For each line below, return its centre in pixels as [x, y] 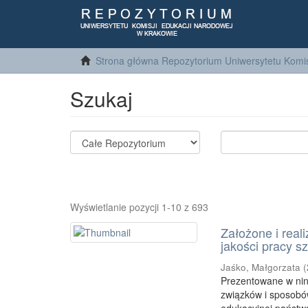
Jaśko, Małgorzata [261, 267]
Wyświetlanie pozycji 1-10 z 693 [139, 207]
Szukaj [101, 99]
